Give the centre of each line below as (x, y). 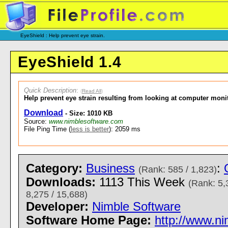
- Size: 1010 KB (88, 113)
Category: (54, 168)
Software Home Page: (90, 220)
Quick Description (50, 90)
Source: (36, 121)
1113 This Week (142, 182)
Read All (92, 91)
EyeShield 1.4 (70, 62)
